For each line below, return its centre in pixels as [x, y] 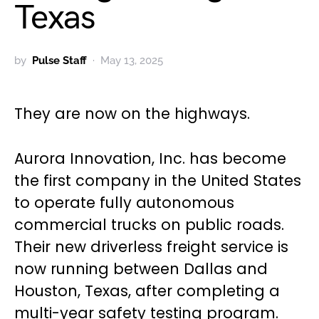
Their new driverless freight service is [151, 247]
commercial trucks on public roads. [149, 225]
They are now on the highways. [132, 114]
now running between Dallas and [141, 269]
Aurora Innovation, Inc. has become [150, 159]
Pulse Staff [59, 61]
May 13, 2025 [132, 61]
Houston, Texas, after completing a [147, 291]
